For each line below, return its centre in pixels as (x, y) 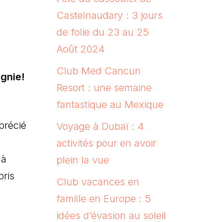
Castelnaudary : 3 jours (109, 15)
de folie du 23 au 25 (102, 32)
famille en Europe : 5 (103, 198)
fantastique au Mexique (110, 104)
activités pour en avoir (106, 143)
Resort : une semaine (104, 87)
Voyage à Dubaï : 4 (100, 126)
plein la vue (83, 160)
